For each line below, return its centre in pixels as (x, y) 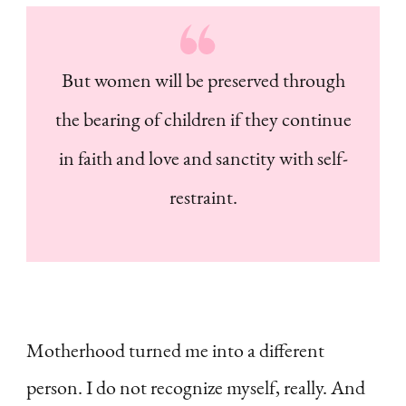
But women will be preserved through (203, 81)
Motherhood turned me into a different (175, 351)
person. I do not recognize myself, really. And (196, 388)
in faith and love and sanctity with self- (203, 159)
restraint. (203, 198)
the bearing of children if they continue (203, 120)
